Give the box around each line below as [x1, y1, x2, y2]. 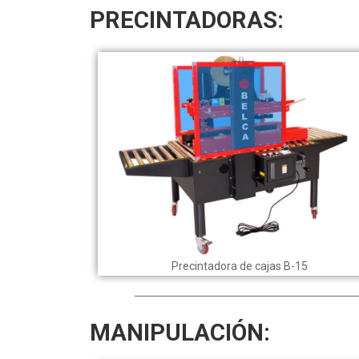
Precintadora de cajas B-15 [171, 259, 308, 272]
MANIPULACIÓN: [90, 318, 270, 346]
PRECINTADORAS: [90, 6, 284, 34]
